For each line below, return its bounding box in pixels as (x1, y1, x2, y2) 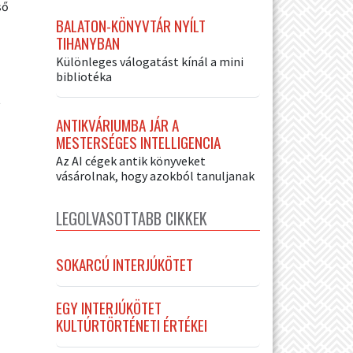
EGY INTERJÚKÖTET (56, 295, 162, 319)
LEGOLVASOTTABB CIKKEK (56, 206, 207, 230)
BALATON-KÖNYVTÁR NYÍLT (56, 13, 206, 37)
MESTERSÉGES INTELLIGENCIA (56, 130, 221, 154)
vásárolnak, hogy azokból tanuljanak (56, 167, 255, 184)
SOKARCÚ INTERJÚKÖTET (56, 252, 193, 276)
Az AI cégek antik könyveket (56, 152, 206, 169)
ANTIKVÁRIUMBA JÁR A (56, 113, 179, 136)
